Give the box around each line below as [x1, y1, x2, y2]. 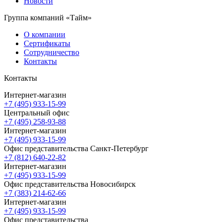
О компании [24, 30, 65, 39]
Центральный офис [4, 109, 69, 117]
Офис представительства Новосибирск [4, 180, 136, 189]
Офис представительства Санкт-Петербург [4, 144, 149, 153]
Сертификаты [24, 39, 70, 48]
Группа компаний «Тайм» [4, 13, 92, 22]
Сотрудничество [24, 48, 79, 57]
